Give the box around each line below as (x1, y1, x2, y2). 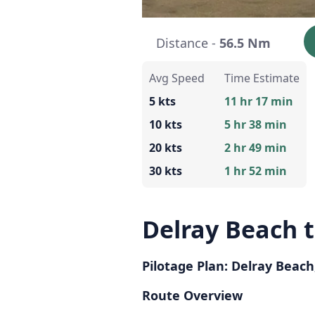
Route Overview (142, 287, 243, 304)
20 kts (149, 140, 182, 155)
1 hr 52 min (224, 163, 287, 179)
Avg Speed (149, 70, 205, 86)
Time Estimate (224, 70, 300, 86)
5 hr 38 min (224, 117, 287, 132)
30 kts (149, 163, 182, 179)
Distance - (156, 34, 219, 51)
